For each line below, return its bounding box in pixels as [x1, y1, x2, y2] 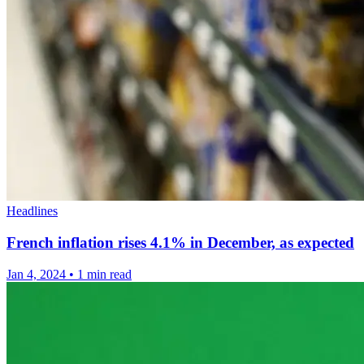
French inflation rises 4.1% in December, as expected [6, 233, 354, 251]
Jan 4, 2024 [6, 266, 66, 281]
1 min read [77, 266, 132, 281]
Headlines [6, 204, 58, 219]
